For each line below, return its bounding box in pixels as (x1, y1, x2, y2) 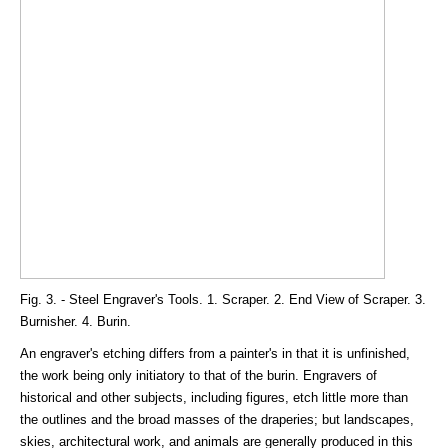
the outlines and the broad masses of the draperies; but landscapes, (20, 412, 414, 428)
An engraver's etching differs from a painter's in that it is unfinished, (20, 346, 410, 362)
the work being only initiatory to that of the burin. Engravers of (20, 368, 377, 384)
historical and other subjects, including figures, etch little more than (20, 390, 408, 406)
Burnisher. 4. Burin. (20, 314, 131, 330)
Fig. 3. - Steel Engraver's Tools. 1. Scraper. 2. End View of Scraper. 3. (20, 292, 426, 308)
